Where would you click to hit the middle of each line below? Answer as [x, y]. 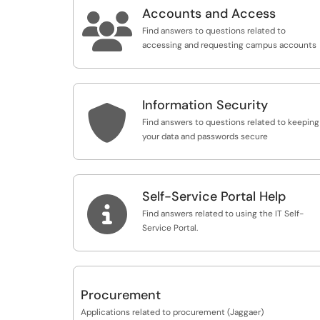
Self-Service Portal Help [214, 196]
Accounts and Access [209, 14]
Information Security [205, 105]
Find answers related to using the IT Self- [223, 214]
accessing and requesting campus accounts [229, 45]
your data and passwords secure [205, 136]
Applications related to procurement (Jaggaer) [172, 312]
